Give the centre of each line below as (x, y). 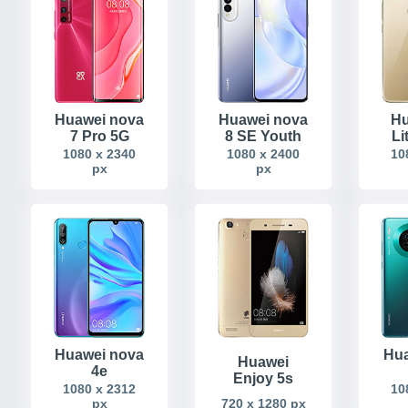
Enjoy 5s (263, 379)
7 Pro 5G (99, 136)
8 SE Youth (263, 136)
